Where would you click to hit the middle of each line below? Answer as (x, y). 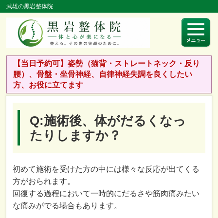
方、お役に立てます (48, 85)
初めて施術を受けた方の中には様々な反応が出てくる (106, 169)
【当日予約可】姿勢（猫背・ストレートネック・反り (107, 64)
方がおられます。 (44, 181)
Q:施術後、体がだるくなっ (108, 120)
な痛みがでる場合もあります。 (67, 205)
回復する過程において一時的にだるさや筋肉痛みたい (106, 193)
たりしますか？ (76, 135)
